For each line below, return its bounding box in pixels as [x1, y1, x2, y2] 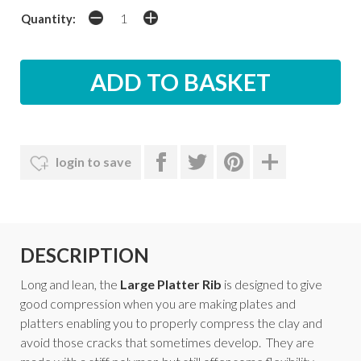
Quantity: [21, 12, 76, 27]
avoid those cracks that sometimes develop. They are [20, 334, 314, 350]
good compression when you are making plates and [20, 295, 296, 311]
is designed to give [222, 276, 322, 292]
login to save [53, 154, 131, 170]
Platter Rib [157, 276, 222, 292]
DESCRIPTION [20, 243, 149, 268]
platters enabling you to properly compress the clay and [20, 314, 322, 330]
